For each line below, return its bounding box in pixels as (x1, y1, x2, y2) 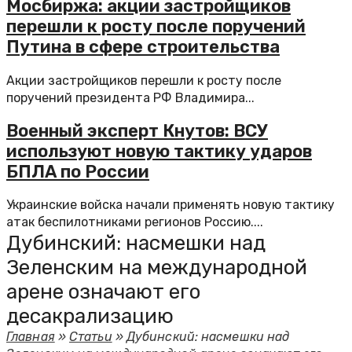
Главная (6, 329, 55, 344)
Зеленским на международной (6, 255, 307, 280)
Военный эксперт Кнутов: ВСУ (6, 119, 268, 141)
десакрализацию (6, 304, 174, 328)
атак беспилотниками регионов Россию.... (6, 214, 263, 229)
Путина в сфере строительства (6, 36, 280, 58)
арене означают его (6, 280, 200, 304)
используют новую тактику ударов (6, 140, 312, 162)
